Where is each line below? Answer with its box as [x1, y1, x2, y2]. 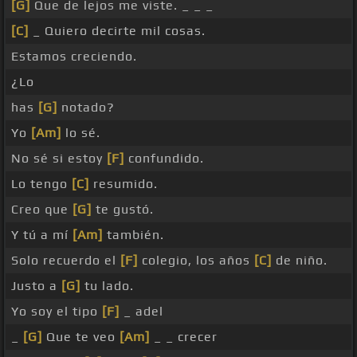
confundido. [124, 151, 204, 167]
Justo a [11, 278, 61, 294]
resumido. [89, 176, 158, 192]
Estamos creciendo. [11, 49, 137, 65]
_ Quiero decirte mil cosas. [29, 23, 206, 39]
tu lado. [80, 278, 134, 294]
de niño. [272, 253, 328, 269]
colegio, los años [138, 253, 254, 269]
